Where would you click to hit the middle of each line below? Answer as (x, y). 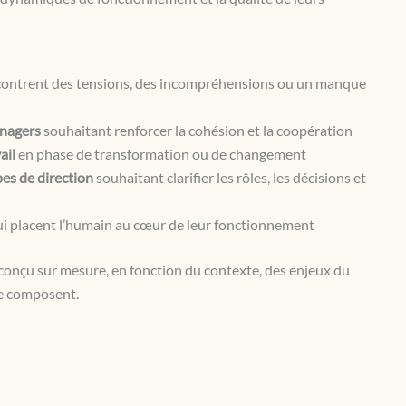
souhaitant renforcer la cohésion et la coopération (196, 130)
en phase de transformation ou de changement (160, 154)
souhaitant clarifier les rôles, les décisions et (229, 177)
